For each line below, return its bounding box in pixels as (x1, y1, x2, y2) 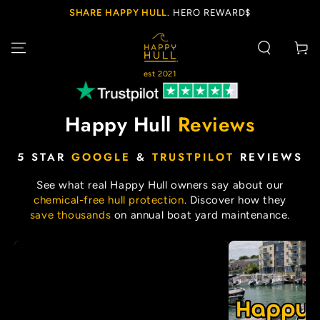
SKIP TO (15, 3, 59, 16)
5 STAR (17, 149, 71, 165)
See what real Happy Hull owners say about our (36, 178, 284, 191)
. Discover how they (184, 193, 286, 206)
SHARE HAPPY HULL (69, 7, 168, 18)
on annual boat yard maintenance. (111, 208, 291, 221)
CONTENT (15, 13, 66, 26)
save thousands (29, 208, 111, 221)
